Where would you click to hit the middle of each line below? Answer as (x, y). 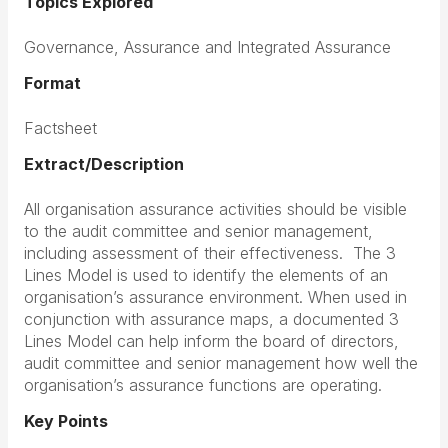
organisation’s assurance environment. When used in (215, 297)
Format (52, 83)
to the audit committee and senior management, (198, 231)
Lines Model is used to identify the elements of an (206, 275)
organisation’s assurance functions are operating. (203, 385)
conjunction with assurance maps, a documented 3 (211, 319)
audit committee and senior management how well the (221, 363)
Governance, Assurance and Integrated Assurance (207, 47)
